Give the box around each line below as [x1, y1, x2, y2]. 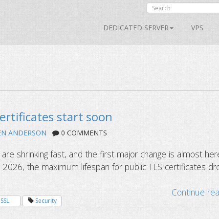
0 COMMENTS [59, 128, 107, 137]
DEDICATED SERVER [103, 23, 169, 32]
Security [35, 197, 57, 205]
